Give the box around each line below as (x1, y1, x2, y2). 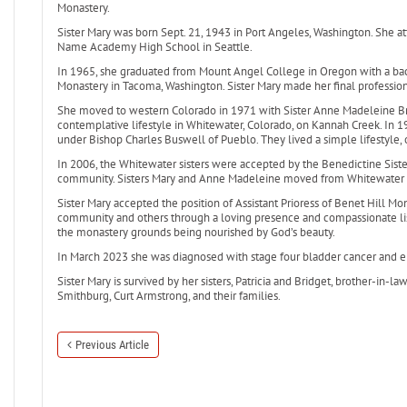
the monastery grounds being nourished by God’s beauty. (56, 224, 335, 240)
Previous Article (74, 338, 149, 352)
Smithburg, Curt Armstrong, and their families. (56, 288, 281, 303)
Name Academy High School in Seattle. (56, 39, 253, 55)
